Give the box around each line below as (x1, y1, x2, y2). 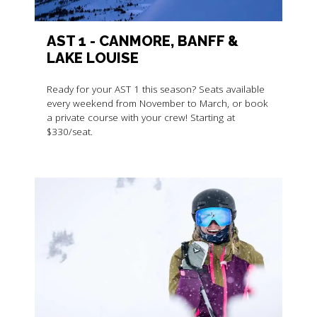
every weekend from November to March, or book (46, 96, 268, 110)
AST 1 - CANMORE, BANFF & (46, 33, 238, 50)
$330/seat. (46, 125, 93, 138)
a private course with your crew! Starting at (46, 110, 235, 124)
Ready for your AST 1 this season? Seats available (46, 82, 265, 96)
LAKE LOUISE (46, 50, 139, 67)
